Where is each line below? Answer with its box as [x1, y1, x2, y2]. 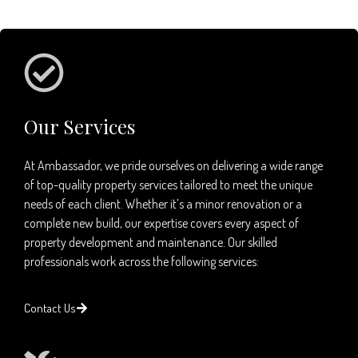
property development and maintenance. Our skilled [24, 233, 277, 250]
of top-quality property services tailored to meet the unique [24, 176, 312, 193]
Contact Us [24, 300, 76, 316]
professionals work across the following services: [24, 253, 259, 269]
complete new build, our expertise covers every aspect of [24, 214, 299, 231]
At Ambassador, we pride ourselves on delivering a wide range [24, 157, 323, 173]
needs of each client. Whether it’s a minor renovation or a [24, 195, 302, 212]
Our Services [24, 113, 135, 139]
